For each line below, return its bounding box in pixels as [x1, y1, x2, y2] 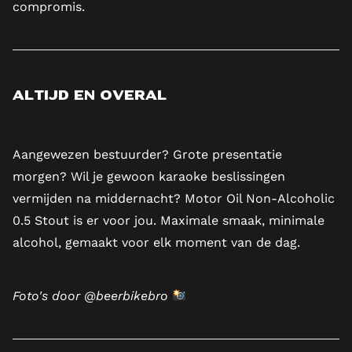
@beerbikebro [84, 288, 168, 304]
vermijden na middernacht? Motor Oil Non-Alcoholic [13, 191, 335, 207]
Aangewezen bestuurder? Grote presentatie [13, 147, 282, 163]
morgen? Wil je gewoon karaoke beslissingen [13, 169, 285, 185]
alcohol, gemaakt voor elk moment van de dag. [13, 235, 300, 251]
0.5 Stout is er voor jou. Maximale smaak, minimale [13, 213, 324, 229]
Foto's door [13, 288, 84, 304]
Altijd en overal [13, 90, 167, 104]
